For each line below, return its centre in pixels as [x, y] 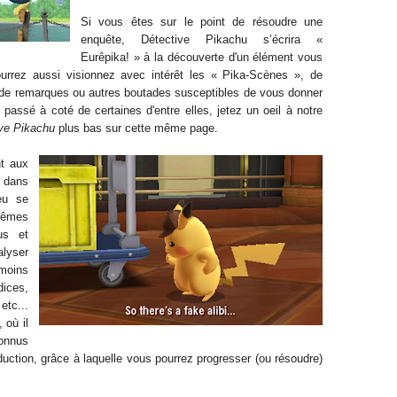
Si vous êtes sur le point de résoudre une [202, 22]
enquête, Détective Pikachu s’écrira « [202, 39]
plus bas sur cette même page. [136, 128]
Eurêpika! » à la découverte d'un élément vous [202, 57]
